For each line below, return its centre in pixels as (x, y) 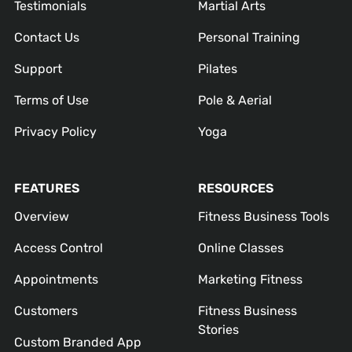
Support (38, 69)
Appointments (56, 280)
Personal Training (249, 38)
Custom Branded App (77, 343)
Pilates (218, 69)
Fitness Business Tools (264, 217)
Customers (46, 311)
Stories (218, 330)
